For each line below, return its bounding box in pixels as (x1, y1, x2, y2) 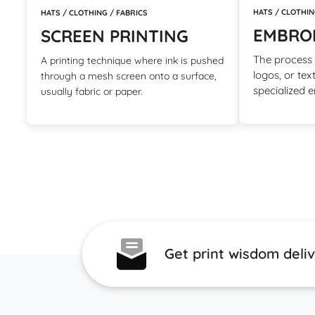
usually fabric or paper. (41, 84, 143, 98)
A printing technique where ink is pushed (41, 53, 224, 67)
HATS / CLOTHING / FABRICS (41, 7, 148, 18)
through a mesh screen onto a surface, (41, 69, 217, 82)
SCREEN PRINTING (41, 25, 188, 46)
